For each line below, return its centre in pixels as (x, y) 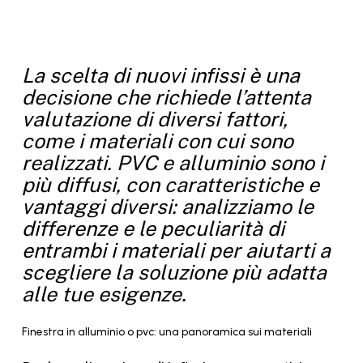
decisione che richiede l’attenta (166, 97)
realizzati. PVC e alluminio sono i (173, 163)
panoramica (213, 331)
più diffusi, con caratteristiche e (170, 185)
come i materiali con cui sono (157, 141)
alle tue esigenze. (104, 294)
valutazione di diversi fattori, (154, 119)
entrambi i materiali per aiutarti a (176, 250)
